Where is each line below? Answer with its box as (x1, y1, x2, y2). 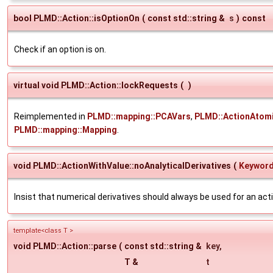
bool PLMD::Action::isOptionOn (13, 13, 140, 23)
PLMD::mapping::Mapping (14, 124, 117, 135)
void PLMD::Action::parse (13, 241, 116, 251)
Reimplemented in (14, 111, 87, 121)
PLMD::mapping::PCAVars (87, 111, 191, 121)
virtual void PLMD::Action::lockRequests (13, 80, 178, 90)
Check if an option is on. (14, 44, 106, 54)
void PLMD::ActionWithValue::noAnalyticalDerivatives (13, 160, 231, 171)
